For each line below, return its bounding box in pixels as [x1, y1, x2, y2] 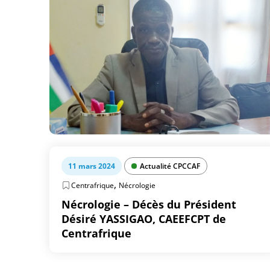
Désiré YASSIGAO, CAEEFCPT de [61, 212, 226, 226]
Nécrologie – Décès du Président [61, 197, 236, 212]
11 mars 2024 [68, 161, 115, 171]
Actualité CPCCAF [140, 161, 200, 171]
